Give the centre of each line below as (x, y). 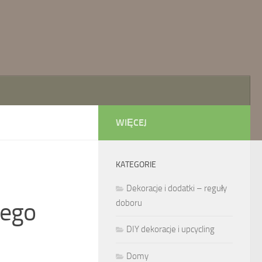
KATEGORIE (136, 165)
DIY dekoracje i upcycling (170, 229)
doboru (129, 203)
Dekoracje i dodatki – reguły (177, 188)
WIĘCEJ (131, 123)
